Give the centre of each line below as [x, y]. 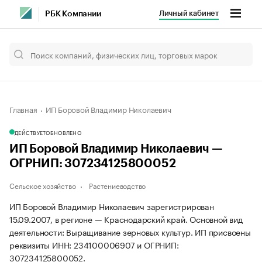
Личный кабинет [189, 13]
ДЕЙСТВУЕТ [30, 132]
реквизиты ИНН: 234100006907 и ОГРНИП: [94, 244]
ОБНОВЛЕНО [63, 132]
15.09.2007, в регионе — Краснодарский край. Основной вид [126, 219]
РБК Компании [73, 14]
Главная [23, 109]
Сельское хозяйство [43, 185]
